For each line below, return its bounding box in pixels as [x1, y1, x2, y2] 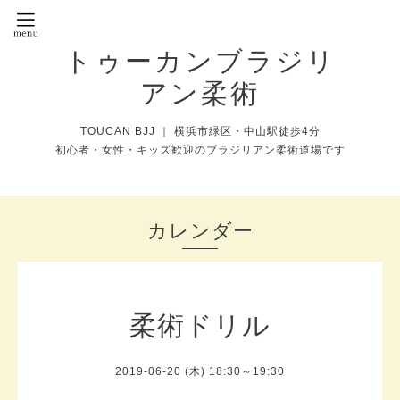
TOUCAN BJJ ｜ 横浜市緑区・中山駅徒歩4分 [79, 125, 321, 137]
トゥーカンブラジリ [63, 44, 337, 78]
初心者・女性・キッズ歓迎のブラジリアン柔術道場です [54, 144, 346, 156]
